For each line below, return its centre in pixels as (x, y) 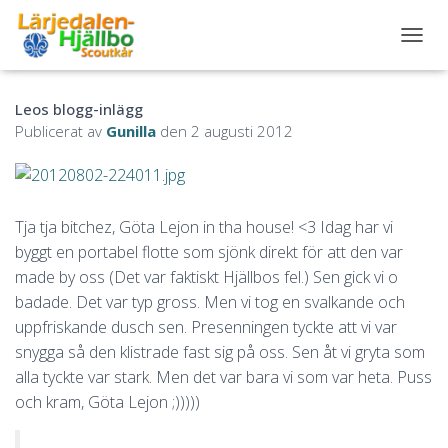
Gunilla (131, 130)
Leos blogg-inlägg (79, 108)
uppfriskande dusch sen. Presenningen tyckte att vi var (206, 326)
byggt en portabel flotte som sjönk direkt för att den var (209, 251)
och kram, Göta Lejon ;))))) (107, 401)
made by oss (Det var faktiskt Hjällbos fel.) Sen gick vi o (206, 276)
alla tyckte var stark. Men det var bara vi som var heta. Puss (223, 376)
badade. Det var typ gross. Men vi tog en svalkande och (210, 301)
